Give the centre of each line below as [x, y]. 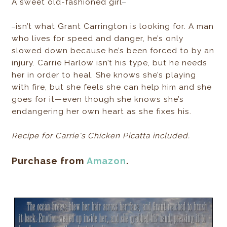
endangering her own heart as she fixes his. [102, 112]
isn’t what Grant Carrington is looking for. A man [115, 27]
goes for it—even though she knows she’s [98, 100]
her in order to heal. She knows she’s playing [104, 75]
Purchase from [49, 161]
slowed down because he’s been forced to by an [113, 51]
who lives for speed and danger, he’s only [98, 39]
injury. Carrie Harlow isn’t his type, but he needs [110, 63]
